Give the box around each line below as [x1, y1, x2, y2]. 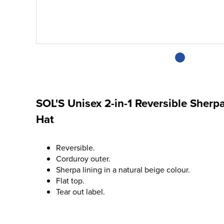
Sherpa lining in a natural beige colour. [56, 164, 190, 175]
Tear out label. [56, 186, 105, 197]
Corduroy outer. [56, 153, 110, 164]
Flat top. [56, 175, 84, 186]
